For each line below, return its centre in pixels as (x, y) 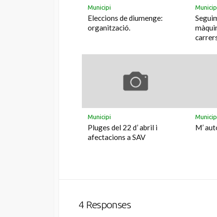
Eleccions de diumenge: (125, 18)
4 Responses (105, 205)
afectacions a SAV (117, 137)
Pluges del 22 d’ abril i (123, 127)
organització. (109, 27)
